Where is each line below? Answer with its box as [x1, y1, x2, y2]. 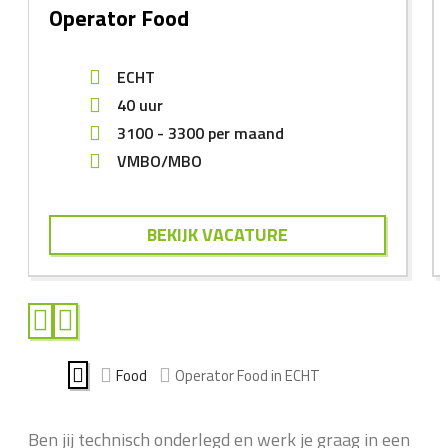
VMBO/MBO [117, 149, 202, 174]
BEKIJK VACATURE [147, 221, 288, 249]
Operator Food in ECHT [175, 363, 320, 387]
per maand [208, 121, 284, 146]
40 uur [117, 93, 163, 118]
